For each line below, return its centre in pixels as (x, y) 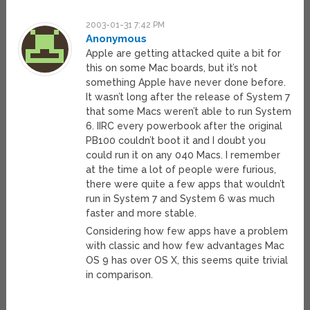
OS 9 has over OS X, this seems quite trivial (187, 261)
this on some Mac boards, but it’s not (172, 68)
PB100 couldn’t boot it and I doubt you (176, 141)
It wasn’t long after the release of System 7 (188, 97)
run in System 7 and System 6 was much (181, 199)
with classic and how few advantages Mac (185, 246)
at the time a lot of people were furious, (181, 170)
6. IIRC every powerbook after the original (184, 126)
